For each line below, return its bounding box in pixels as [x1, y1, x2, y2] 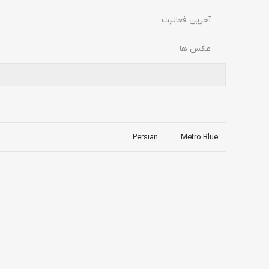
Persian [133, 132, 158, 142]
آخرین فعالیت [162, 14, 211, 26]
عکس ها [180, 43, 211, 55]
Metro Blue [181, 132, 218, 142]
